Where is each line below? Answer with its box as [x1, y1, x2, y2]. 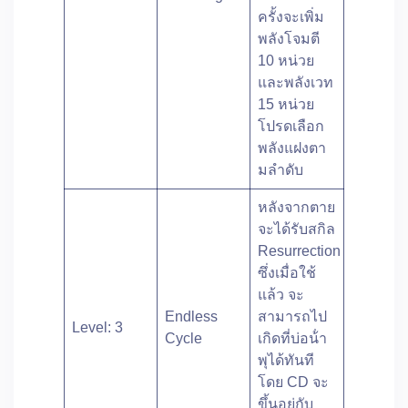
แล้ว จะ [258, 287, 304, 303]
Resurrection [258, 243, 341, 260]
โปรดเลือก [258, 118, 324, 135]
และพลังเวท [258, 75, 333, 91]
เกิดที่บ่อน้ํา [258, 331, 327, 347]
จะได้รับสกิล [258, 221, 335, 238]
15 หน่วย [258, 97, 314, 113]
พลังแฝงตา [258, 140, 326, 157]
